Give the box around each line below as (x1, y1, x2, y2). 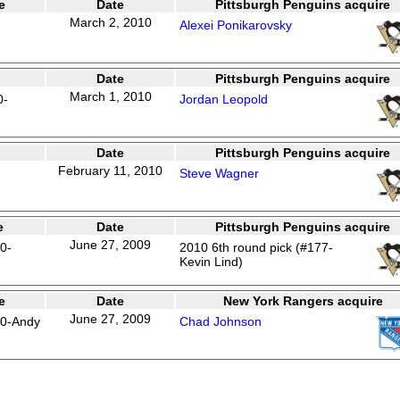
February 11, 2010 (58, 163, 162, 178)
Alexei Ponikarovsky (179, 18, 292, 32)
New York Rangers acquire (222, 294, 383, 308)
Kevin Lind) (179, 254, 243, 269)
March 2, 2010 (69, 15, 152, 29)
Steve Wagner (179, 166, 259, 180)
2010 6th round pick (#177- (179, 240, 333, 254)
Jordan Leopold (179, 92, 268, 106)
